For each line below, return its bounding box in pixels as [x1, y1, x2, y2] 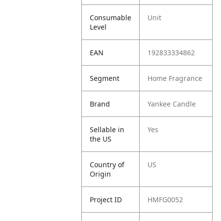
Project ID [90, 195, 122, 204]
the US [90, 134, 112, 144]
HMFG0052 [147, 195, 184, 204]
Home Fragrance [147, 74, 203, 83]
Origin [90, 169, 111, 179]
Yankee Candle [147, 99, 196, 109]
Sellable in [90, 125, 125, 134]
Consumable [90, 13, 132, 22]
